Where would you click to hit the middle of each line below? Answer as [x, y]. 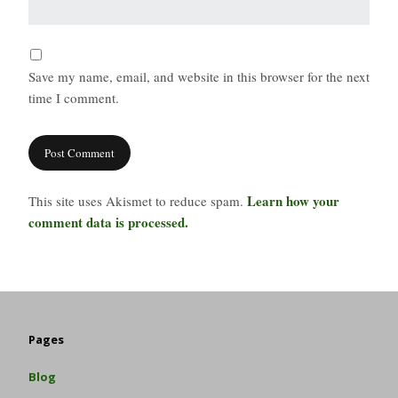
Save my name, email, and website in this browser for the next [199, 77]
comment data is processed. [108, 222]
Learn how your [293, 200]
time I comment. [74, 98]
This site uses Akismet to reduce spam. [138, 200]
